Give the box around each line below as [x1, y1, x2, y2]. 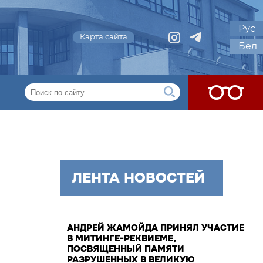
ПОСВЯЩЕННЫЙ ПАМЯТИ [67, 243, 184, 255]
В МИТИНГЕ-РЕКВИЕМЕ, [67, 232, 176, 244]
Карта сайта [80, 32, 127, 41]
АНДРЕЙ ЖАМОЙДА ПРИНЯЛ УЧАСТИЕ [67, 222, 244, 234]
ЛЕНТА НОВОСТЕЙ [72, 169, 205, 187]
